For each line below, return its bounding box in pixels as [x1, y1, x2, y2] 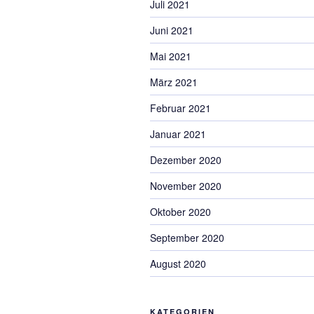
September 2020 [150, 231, 224, 245]
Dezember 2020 [150, 153, 221, 167]
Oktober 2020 [150, 205, 211, 219]
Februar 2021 [150, 101, 211, 115]
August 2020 [150, 257, 206, 271]
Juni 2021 [150, 23, 193, 37]
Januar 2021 [150, 127, 206, 141]
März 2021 [150, 75, 198, 89]
